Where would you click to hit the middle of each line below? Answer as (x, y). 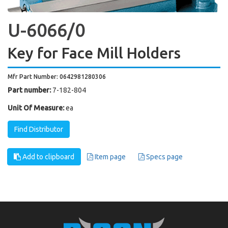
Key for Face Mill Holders (94, 53)
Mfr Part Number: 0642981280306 (57, 77)
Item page (109, 157)
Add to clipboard (48, 157)
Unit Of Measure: (36, 108)
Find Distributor (39, 129)
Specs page (164, 157)
